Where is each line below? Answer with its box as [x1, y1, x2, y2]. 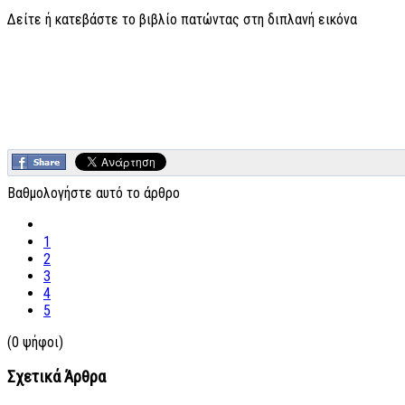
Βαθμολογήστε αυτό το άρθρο [7, 184, 180, 202]
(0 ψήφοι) [7, 333, 63, 351]
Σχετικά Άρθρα [7, 367, 106, 388]
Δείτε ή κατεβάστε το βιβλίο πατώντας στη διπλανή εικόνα [7, 10, 357, 28]
